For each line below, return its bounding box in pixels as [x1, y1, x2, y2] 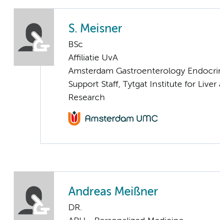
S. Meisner [68, 23, 122, 35]
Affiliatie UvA [68, 53, 118, 62]
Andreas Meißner [68, 186, 158, 198]
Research [68, 93, 105, 102]
